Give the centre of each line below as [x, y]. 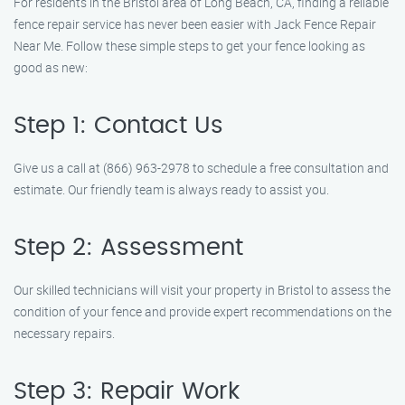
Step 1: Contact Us [118, 126]
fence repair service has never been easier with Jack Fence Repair [195, 24]
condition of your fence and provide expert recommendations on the [202, 311]
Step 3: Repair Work [127, 391]
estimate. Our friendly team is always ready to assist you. [171, 189]
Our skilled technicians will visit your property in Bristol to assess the [202, 290]
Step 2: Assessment [128, 248]
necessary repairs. [64, 333]
